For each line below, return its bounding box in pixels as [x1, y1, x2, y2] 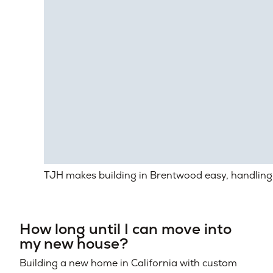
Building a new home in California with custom [19, 256, 237, 269]
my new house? [19, 233, 128, 253]
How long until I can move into [19, 219, 232, 238]
